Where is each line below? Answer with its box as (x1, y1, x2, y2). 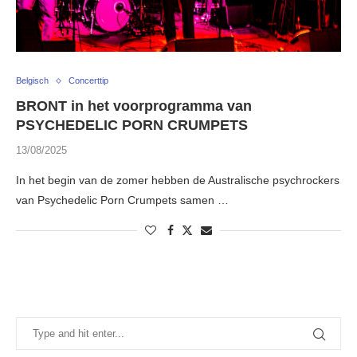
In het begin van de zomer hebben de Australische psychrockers (16, 174, 339, 187)
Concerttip (69, 76, 108, 86)
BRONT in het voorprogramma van (16, 98, 252, 115)
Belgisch (16, 76, 49, 86)
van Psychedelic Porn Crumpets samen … (16, 194, 229, 207)
